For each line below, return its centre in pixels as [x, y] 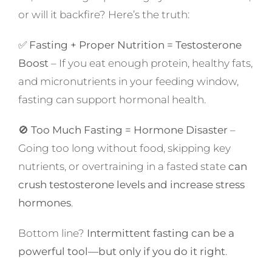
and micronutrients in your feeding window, [128, 82]
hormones [44, 203]
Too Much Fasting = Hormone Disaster [129, 130]
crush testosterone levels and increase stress [131, 185]
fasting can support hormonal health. [112, 100]
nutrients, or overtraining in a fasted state [123, 167]
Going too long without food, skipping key [124, 148]
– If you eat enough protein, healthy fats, [150, 63]
